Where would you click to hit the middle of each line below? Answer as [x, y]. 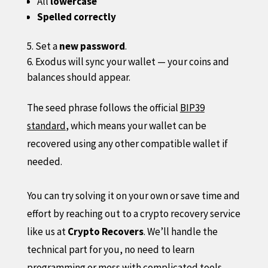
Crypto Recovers [105, 231]
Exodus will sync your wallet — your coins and [132, 61]
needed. [44, 161]
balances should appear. [78, 77]
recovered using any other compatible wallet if [127, 143]
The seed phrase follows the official [103, 107]
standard [46, 125]
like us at [47, 231]
